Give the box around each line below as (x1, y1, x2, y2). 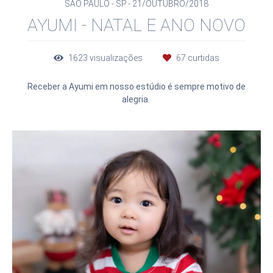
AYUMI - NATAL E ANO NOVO (27, 15, 246, 35)
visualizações (88, 52, 144, 63)
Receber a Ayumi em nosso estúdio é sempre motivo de (27, 81, 246, 91)
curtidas (186, 52, 219, 63)
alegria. (121, 94, 152, 104)
